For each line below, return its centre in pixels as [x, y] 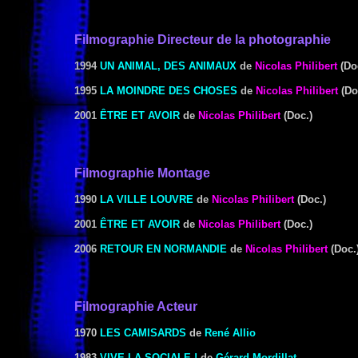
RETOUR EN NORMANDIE [163, 249]
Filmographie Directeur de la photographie [203, 40]
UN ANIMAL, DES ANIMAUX [168, 66]
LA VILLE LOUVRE [147, 199]
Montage [184, 173]
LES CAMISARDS [143, 333]
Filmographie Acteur [136, 306]
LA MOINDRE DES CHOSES [169, 91]
